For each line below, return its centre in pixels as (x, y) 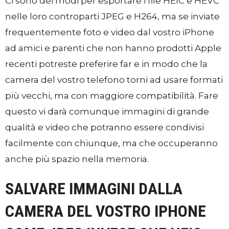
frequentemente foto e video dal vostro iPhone (110, 32)
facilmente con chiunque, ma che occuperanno (111, 143)
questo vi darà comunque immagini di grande (107, 111)
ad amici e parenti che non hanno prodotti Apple (113, 48)
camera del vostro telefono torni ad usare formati (114, 80)
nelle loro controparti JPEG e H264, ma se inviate (112, 16)
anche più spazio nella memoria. (77, 159)
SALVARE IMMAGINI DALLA (94, 189)
